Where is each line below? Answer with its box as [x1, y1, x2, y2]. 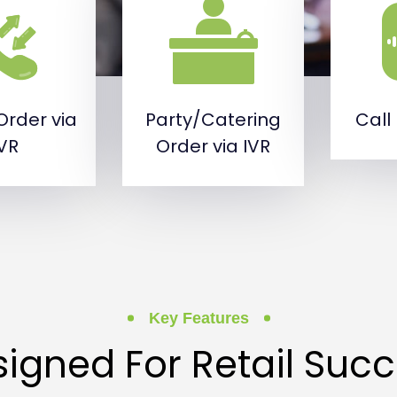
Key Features [148, 309, 249, 327]
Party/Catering [145, 107, 282, 132]
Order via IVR [156, 134, 271, 159]
